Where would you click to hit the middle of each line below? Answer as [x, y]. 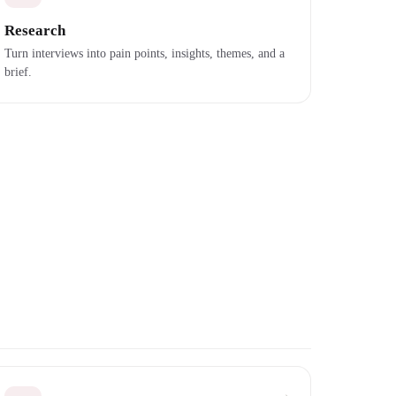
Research [34, 30]
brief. [18, 72]
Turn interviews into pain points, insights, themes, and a [144, 53]
